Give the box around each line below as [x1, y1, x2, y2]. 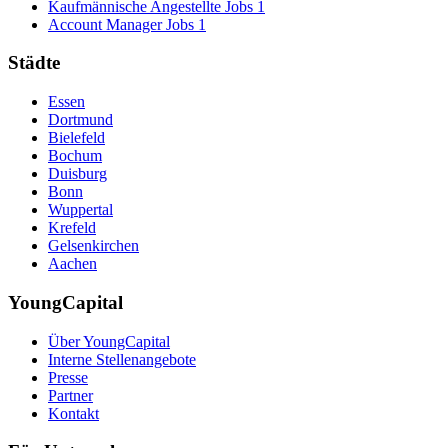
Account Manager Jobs [48, 15, 194, 33]
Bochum [48, 147, 102, 165]
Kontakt [48, 404, 99, 422]
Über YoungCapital [48, 332, 170, 350]
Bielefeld [48, 129, 105, 147]
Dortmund [48, 111, 113, 129]
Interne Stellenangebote [48, 350, 196, 368]
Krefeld [48, 219, 96, 237]
